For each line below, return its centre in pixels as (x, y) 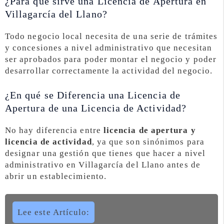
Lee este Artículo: (54, 212)
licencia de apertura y (149, 130)
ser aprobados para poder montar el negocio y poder (111, 59)
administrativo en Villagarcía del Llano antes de (103, 164)
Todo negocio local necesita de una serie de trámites (111, 36)
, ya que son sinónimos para (148, 141)
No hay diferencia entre (54, 130)
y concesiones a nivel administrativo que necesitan (108, 48)
